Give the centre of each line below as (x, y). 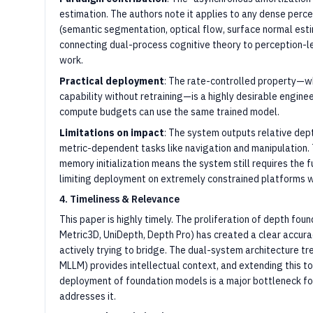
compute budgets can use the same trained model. (169, 112)
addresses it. (88, 296)
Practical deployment (112, 81)
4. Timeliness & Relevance (119, 199)
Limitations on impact (112, 133)
